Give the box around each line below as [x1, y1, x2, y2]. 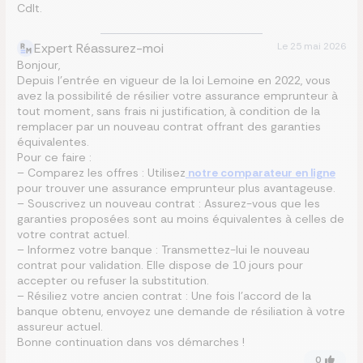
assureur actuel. [17, 319, 103, 334]
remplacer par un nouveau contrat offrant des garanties [17, 119, 321, 134]
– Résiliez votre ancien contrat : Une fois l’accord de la [17, 288, 311, 303]
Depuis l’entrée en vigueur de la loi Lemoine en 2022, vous [17, 73, 331, 88]
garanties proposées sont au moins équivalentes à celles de [17, 211, 344, 226]
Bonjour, [17, 58, 60, 72]
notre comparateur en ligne [186, 165, 335, 180]
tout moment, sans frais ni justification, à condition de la [17, 104, 320, 118]
